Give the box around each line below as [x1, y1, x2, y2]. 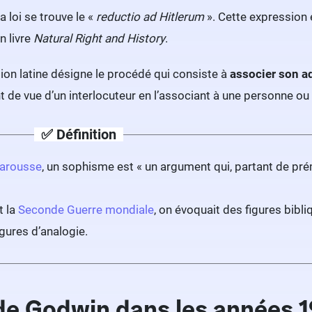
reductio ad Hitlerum [96, 10, 204, 24]
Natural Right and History [33, 31, 165, 45]
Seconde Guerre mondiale [18, 203, 154, 217]
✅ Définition [41, 126, 117, 143]
